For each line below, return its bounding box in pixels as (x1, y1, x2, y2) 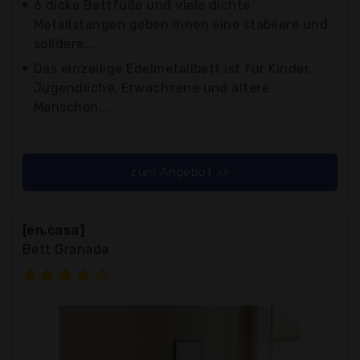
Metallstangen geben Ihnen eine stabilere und (34, 16, 329, 32)
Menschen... (34, 99, 110, 115)
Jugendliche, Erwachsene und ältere (34, 80, 270, 96)
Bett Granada (22, 241, 109, 257)
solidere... (34, 35, 96, 51)
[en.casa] (22, 222, 85, 238)
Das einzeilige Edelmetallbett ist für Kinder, (34, 60, 313, 76)
